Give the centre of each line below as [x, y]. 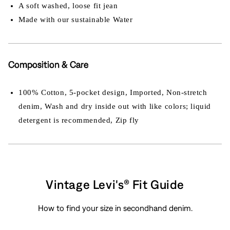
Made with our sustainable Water [76, 20]
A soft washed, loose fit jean [68, 6]
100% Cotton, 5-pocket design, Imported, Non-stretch [113, 92]
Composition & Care [48, 64]
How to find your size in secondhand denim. [115, 208]
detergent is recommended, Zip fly [79, 120]
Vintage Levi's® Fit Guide [115, 184]
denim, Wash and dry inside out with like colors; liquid [115, 106]
